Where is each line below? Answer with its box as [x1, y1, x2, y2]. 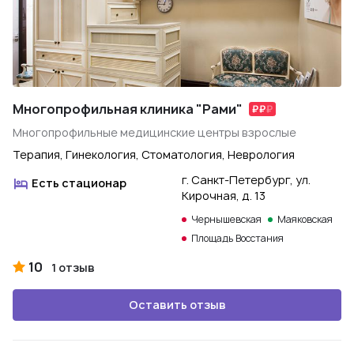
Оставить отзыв [128, 297, 226, 312]
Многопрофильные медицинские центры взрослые [13, 125, 296, 140]
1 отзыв [51, 260, 95, 275]
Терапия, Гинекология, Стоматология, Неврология [13, 147, 295, 162]
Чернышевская [191, 213, 262, 226]
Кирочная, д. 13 [182, 188, 265, 203]
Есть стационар [32, 175, 126, 190]
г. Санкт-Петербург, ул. [182, 172, 311, 187]
